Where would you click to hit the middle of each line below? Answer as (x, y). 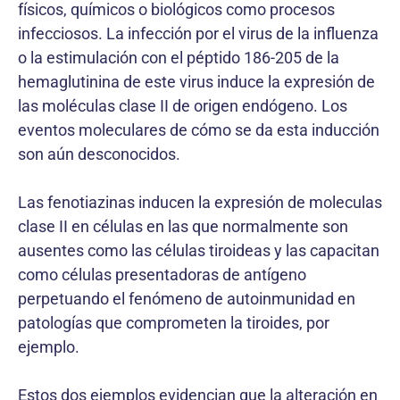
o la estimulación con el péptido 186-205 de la (179, 58)
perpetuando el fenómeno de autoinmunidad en (187, 299)
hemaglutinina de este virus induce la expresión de (196, 82)
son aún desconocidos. (99, 154)
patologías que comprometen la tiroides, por (174, 323)
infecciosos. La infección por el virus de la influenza (198, 33)
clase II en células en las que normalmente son (183, 226)
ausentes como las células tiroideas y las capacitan (199, 250)
